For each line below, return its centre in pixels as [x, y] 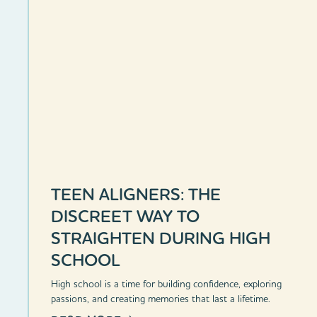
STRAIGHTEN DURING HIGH [161, 238]
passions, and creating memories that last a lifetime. [161, 298]
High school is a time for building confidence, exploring [167, 283]
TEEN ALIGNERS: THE [136, 194]
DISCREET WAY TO [126, 216]
